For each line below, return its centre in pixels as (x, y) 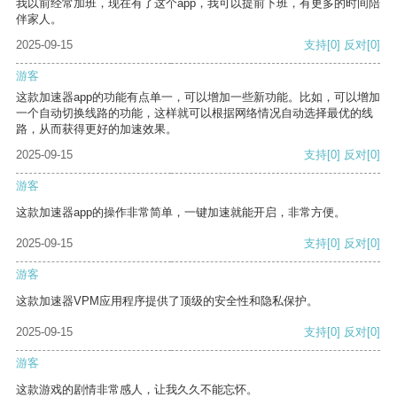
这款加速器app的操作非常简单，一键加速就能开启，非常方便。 (181, 213)
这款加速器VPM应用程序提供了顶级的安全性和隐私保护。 (167, 301)
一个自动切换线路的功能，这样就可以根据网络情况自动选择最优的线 (195, 113)
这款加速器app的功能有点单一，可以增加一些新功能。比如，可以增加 (198, 97)
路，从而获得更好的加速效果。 (97, 129)
